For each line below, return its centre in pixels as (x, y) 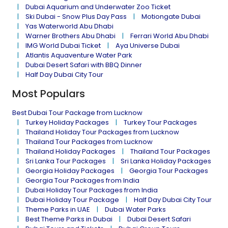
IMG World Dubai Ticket (63, 46)
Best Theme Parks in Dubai (69, 219)
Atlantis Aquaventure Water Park (79, 55)
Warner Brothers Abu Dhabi (70, 36)
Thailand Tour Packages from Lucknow (89, 142)
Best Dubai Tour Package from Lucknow (77, 113)
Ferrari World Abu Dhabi (169, 36)
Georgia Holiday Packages (70, 171)
